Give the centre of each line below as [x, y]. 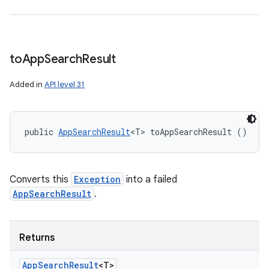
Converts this [40, 180]
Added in [27, 84]
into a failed [150, 180]
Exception [97, 179]
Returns [37, 238]
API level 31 [65, 84]
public [41, 132]
